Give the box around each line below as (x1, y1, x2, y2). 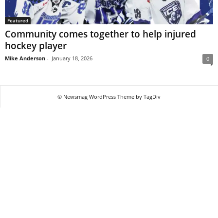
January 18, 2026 (52, 54, 92, 62)
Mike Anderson (5, 54, 45, 62)
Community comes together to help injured (5, 28, 196, 41)
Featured (7, 17, 28, 24)
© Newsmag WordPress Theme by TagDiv (57, 93, 161, 101)
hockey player (5, 39, 67, 53)
